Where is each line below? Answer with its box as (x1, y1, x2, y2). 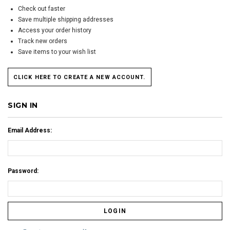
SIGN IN (8, 101, 38, 110)
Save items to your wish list (18, 48, 96, 55)
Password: (8, 167, 39, 175)
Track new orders (18, 37, 67, 45)
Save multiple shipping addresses (18, 16, 113, 23)
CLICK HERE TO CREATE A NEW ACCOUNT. (13, 73, 146, 81)
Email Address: (8, 127, 52, 134)
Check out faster (18, 5, 65, 12)
